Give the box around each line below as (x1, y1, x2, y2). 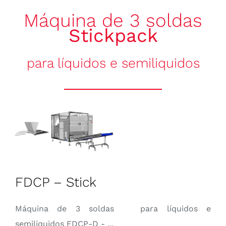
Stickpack (68, 25, 158, 46)
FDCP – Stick (15, 174, 96, 190)
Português (181, 59, 215, 67)
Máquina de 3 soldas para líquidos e (15, 204, 211, 214)
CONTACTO (178, 28, 215, 36)
